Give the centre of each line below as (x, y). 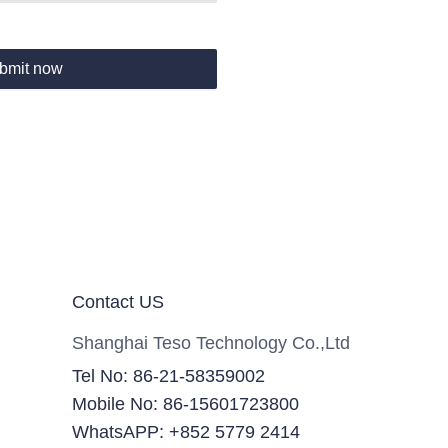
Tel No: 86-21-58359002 (168, 376)
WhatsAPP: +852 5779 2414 (185, 432)
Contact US (117, 302)
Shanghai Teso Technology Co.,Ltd (210, 343)
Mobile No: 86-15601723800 (185, 404)
